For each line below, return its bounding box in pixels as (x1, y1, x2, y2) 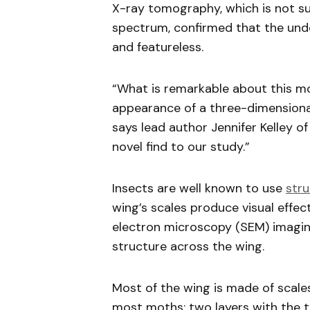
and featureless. (112, 39, 203, 55)
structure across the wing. (112, 238, 264, 255)
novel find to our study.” (112, 138, 250, 155)
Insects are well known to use (112, 180, 286, 197)
